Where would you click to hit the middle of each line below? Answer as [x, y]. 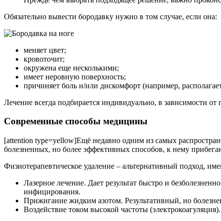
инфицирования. [52, 192]
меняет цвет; [45, 50]
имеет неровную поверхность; [75, 76]
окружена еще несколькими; [71, 68]
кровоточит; [44, 59]
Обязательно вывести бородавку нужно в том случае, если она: [110, 16]
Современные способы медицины [76, 121]
